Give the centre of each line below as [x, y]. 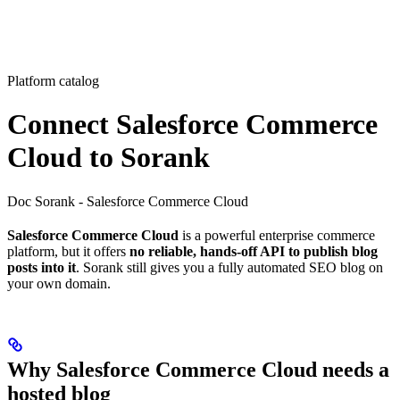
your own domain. [59, 283]
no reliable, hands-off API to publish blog [254, 251]
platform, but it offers [68, 251]
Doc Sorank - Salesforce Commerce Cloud [128, 201]
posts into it [42, 267]
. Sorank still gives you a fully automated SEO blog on [229, 267]
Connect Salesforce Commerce [192, 125]
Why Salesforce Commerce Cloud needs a [198, 369]
